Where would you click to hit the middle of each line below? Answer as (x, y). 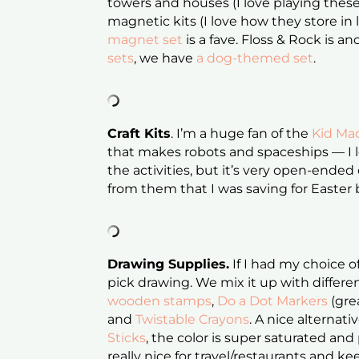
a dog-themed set (255, 58)
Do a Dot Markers (273, 301)
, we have (165, 58)
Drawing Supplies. (169, 264)
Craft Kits (139, 134)
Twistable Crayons (193, 320)
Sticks (127, 338)
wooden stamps (160, 301)
